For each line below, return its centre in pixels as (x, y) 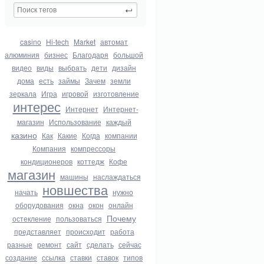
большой (128, 55)
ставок (108, 257)
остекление (32, 218)
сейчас (130, 244)
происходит (85, 231)
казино (24, 135)
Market (85, 42)
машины (74, 176)
